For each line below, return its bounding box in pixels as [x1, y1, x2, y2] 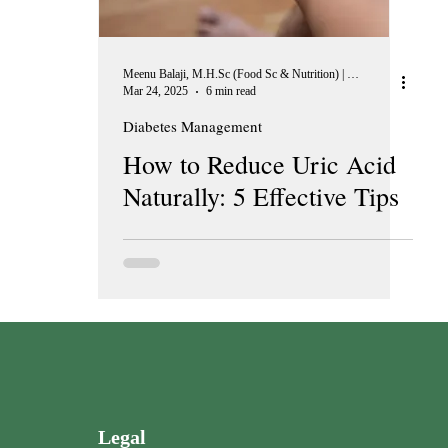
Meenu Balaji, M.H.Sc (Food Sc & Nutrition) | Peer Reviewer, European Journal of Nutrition [347, 67, 359, 81]
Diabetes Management [123, 116, 262, 136]
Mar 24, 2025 [123, 84, 188, 98]
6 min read [206, 84, 256, 98]
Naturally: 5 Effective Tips [123, 179, 399, 213]
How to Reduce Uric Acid [123, 147, 396, 181]
